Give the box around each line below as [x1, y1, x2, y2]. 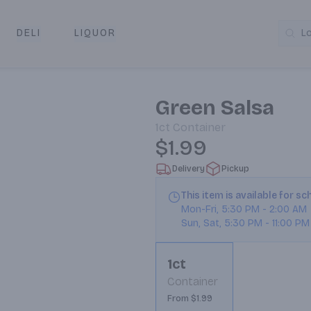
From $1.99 [167, 294, 212, 303]
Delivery [172, 164, 205, 174]
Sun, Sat [181, 217, 219, 229]
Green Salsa [155, 95, 274, 120]
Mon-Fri [181, 203, 217, 215]
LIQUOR [74, 27, 116, 39]
